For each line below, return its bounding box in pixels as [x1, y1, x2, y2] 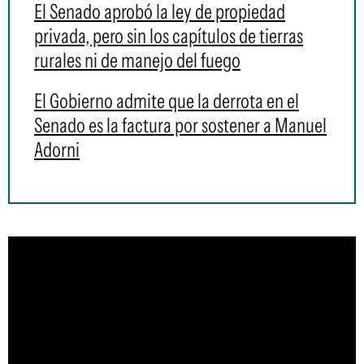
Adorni [34, 137, 80, 162]
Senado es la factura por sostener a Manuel [34, 113, 327, 137]
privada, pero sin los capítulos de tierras [34, 24, 303, 48]
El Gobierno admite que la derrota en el [34, 89, 299, 113]
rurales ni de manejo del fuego [34, 48, 240, 72]
